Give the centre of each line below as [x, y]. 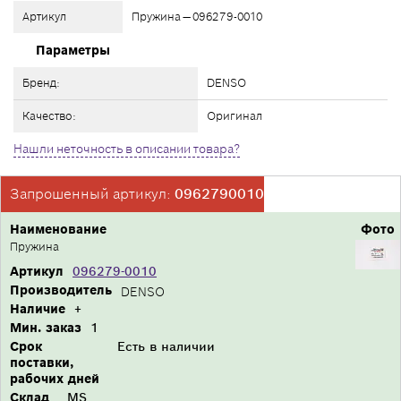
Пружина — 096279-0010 [197, 17]
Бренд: [41, 83]
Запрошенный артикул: [92, 194]
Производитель [61, 290]
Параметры [73, 50]
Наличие [38, 309]
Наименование [58, 229]
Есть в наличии [166, 346]
